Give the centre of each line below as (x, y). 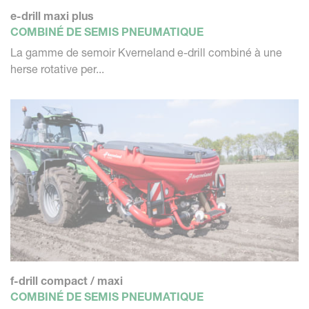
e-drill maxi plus (52, 16)
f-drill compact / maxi (67, 280)
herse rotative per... (57, 69)
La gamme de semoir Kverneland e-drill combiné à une (146, 52)
